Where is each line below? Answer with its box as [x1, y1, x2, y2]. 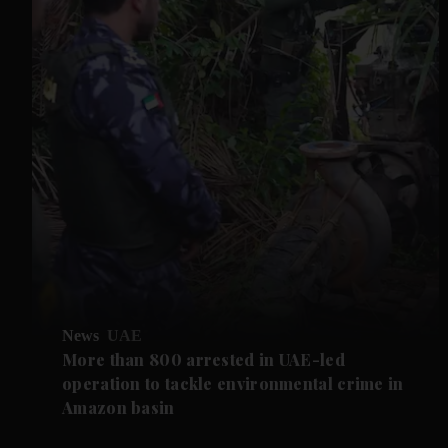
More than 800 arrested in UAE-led [62, 348, 345, 370]
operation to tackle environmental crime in [62, 372, 404, 394]
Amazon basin [62, 396, 175, 418]
